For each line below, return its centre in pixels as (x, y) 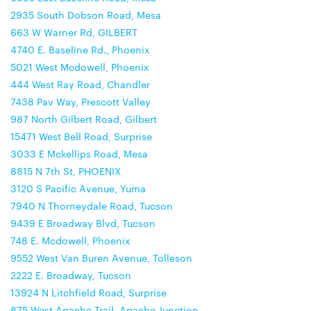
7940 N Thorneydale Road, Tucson (92, 205)
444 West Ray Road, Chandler (80, 84)
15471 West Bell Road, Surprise (81, 136)
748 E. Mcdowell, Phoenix (70, 240)
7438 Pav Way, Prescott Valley (81, 101)
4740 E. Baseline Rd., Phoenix (80, 49)
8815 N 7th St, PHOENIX (66, 171)
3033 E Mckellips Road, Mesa (79, 153)
